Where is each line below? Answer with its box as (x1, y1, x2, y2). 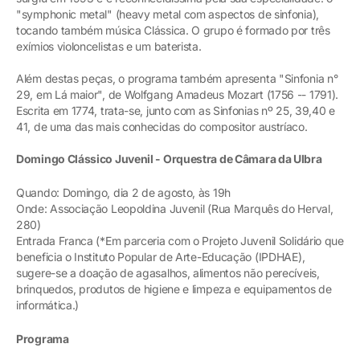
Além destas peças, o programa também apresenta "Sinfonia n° (16, 71, 338, 85)
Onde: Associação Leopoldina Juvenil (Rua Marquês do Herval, (16, 201, 333, 215)
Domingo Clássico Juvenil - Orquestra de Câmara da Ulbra (16, 151, 322, 166)
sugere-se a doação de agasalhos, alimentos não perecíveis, (16, 265, 320, 280)
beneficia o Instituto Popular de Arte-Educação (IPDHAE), (16, 249, 305, 264)
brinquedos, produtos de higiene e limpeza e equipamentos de (16, 281, 332, 296)
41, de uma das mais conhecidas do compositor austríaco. (16, 119, 308, 133)
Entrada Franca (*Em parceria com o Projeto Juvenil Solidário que (16, 233, 344, 247)
